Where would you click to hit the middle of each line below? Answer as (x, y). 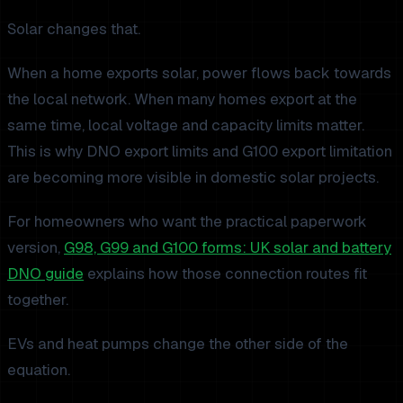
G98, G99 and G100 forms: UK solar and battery (228, 247)
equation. (39, 369)
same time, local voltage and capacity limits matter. (186, 125)
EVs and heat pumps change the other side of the (178, 343)
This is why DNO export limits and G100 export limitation (200, 151)
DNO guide (45, 273)
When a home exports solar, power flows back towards (199, 72)
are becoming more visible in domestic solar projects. (193, 177)
